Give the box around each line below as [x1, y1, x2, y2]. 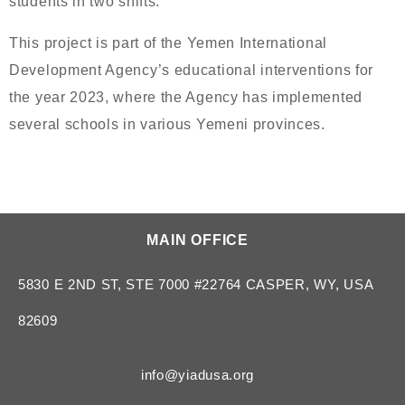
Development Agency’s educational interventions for [9, 62, 374, 78]
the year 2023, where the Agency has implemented [9, 89, 363, 105]
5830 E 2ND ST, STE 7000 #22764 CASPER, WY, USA [18, 277, 373, 292]
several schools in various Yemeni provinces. [9, 117, 325, 132]
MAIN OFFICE [146, 232, 249, 248]
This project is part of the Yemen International [9, 35, 327, 51]
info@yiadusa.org [140, 367, 255, 382]
